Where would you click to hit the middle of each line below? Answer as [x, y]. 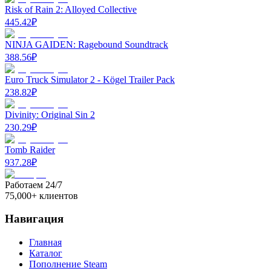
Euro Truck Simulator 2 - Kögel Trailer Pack [90, 79]
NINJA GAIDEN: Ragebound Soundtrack [87, 44]
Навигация [34, 219]
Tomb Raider [30, 149]
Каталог [46, 253]
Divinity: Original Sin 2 [50, 114]
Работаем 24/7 [34, 184]
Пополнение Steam [68, 264]
